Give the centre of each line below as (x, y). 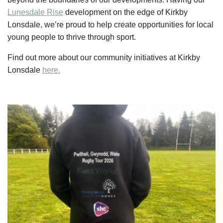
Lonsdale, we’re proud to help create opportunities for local (111, 24)
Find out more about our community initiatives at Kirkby (104, 57)
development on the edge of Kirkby (125, 12)
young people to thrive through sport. (72, 37)
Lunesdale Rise (35, 12)
